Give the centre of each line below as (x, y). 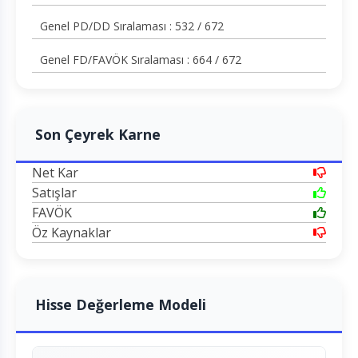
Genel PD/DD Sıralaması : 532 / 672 (132, 26)
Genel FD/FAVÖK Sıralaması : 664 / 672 (141, 60)
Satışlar (54, 193)
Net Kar (55, 173)
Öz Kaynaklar (72, 233)
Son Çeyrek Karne (98, 135)
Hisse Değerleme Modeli (121, 305)
